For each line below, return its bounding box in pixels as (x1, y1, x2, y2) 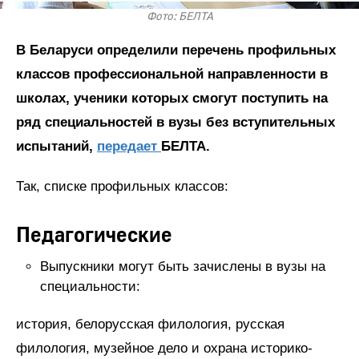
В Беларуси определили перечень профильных (16, 42, 336, 58)
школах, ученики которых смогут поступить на (16, 91, 328, 107)
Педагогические (16, 223, 172, 249)
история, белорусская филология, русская (16, 317, 284, 333)
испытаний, (16, 139, 97, 155)
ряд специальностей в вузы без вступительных (16, 115, 335, 131)
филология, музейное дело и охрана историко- (16, 341, 313, 357)
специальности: (40, 279, 140, 295)
